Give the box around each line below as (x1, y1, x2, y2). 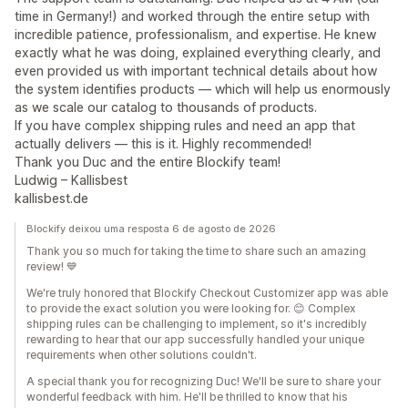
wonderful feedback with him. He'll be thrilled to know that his (26, 390, 348, 403)
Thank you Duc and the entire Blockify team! (15, 154, 280, 169)
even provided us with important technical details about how (15, 63, 377, 78)
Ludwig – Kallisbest (15, 172, 127, 188)
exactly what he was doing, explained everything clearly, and (15, 45, 381, 60)
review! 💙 (26, 260, 77, 273)
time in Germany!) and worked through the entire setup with (15, 8, 370, 24)
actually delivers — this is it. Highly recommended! (15, 136, 311, 151)
